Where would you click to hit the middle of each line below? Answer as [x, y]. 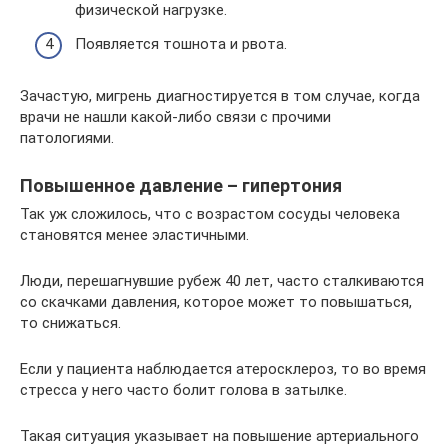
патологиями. [67, 137]
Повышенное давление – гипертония [181, 185]
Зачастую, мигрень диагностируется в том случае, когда [220, 95]
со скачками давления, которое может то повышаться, [216, 301]
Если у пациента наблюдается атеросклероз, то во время [223, 368]
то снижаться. [70, 322]
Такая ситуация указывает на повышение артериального [219, 435]
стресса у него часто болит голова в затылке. [183, 389]
